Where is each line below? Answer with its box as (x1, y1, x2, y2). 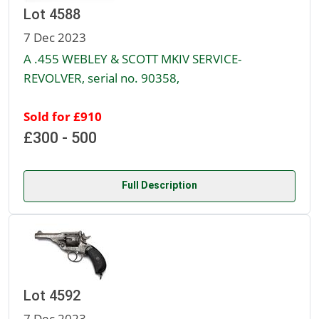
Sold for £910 (23, 108, 102, 125)
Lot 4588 (23, 6, 80, 23)
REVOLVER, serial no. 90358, (23, 69, 179, 87)
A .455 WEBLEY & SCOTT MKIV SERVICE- (23, 50, 241, 68)
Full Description (122, 179, 197, 192)
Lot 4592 (23, 287, 80, 305)
